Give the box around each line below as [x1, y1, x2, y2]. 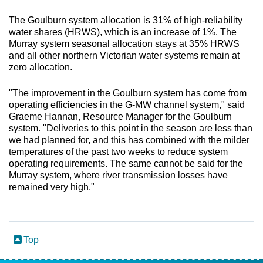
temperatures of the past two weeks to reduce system [9, 146, 228, 157]
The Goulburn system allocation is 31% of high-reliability [9, 15, 242, 25]
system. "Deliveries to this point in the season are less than [9, 123, 252, 133]
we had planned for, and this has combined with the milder [9, 134, 249, 145]
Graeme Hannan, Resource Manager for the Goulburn [9, 111, 232, 122]
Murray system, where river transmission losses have [9, 170, 228, 180]
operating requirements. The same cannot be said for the [9, 158, 243, 168]
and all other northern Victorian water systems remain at [9, 50, 240, 60]
